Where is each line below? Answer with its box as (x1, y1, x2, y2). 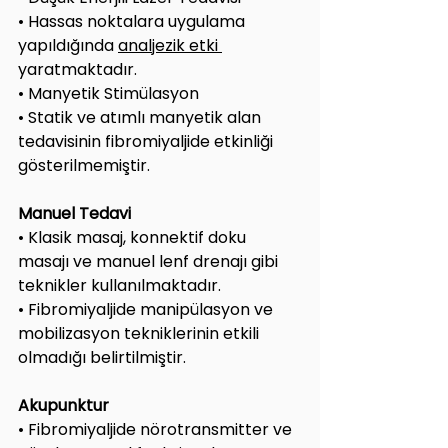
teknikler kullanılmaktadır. (18, 273, 221, 297)
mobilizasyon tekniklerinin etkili (18, 321, 263, 345)
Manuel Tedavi (18, 201, 131, 225)
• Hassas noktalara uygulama (18, 9, 249, 33)
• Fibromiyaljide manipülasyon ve (18, 297, 277, 321)
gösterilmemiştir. (18, 153, 150, 177)
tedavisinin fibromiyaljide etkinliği (18, 129, 277, 153)
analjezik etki (118, 33, 222, 57)
